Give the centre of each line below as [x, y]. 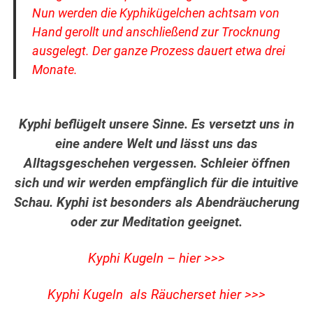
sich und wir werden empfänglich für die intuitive [156, 183]
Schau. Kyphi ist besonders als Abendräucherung [156, 203]
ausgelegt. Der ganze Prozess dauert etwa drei [158, 51]
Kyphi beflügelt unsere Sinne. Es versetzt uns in [156, 125]
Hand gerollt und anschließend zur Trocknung [156, 32]
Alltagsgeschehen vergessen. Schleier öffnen [156, 164]
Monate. [54, 70]
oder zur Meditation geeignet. [156, 223]
